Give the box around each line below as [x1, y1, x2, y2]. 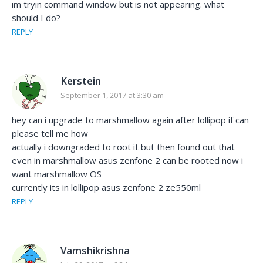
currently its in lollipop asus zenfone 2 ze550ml [12, 181, 201, 194]
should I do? [12, 12, 60, 24]
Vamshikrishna [60, 244, 130, 258]
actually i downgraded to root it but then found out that [12, 141, 235, 153]
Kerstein [60, 74, 101, 88]
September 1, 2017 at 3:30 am [60, 90, 164, 101]
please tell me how [12, 127, 88, 140]
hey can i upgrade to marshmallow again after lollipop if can [12, 114, 249, 126]
